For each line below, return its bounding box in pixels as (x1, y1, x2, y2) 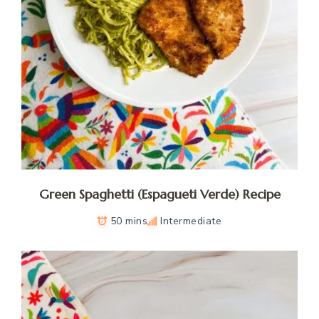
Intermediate (160, 214, 222, 228)
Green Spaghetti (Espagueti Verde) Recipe (38, 185, 281, 202)
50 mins (110, 214, 148, 228)
